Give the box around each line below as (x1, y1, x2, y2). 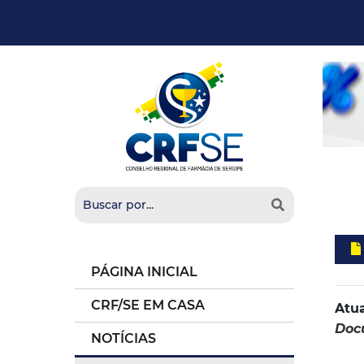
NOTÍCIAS (91, 331, 156, 346)
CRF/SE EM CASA (91, 297, 205, 313)
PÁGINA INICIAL (91, 264, 197, 279)
